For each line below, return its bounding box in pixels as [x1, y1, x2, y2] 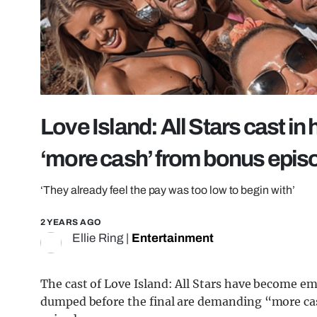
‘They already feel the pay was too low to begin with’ [40, 184, 295, 197]
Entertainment [132, 231, 214, 246]
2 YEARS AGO [40, 217, 102, 228]
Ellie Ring [72, 231, 123, 246]
